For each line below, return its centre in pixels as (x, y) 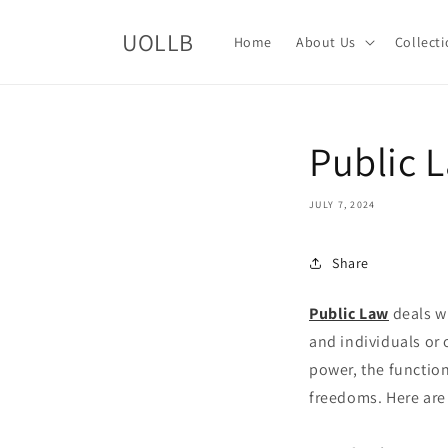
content (56, 31)
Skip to (54, 13)
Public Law (349, 313)
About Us (325, 42)
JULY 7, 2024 (342, 204)
